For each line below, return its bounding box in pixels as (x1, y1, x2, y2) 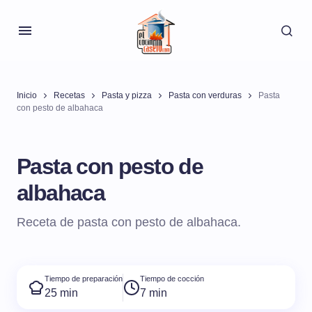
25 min (45, 287, 78, 299)
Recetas (54, 91, 85, 100)
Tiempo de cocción (140, 274, 204, 283)
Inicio (17, 91, 37, 100)
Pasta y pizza (102, 91, 152, 100)
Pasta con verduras (169, 91, 242, 100)
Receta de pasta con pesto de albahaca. (17, 215, 241, 229)
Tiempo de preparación (45, 274, 123, 283)
